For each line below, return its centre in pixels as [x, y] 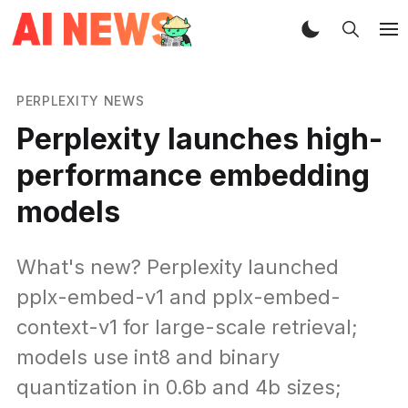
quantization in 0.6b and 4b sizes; [178, 387]
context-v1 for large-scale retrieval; [187, 326]
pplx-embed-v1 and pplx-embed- [178, 296]
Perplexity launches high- [199, 138]
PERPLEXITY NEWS [80, 100]
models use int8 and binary [148, 357]
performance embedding [193, 175]
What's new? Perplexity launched [177, 266]
